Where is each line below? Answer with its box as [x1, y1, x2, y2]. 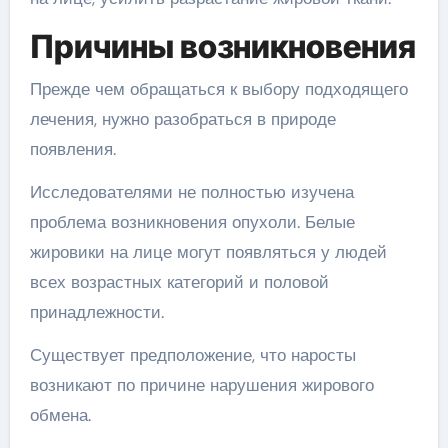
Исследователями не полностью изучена [29, 180, 354, 203]
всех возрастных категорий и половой [29, 270, 329, 293]
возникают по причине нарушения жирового [29, 373, 374, 396]
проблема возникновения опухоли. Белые [29, 210, 355, 233]
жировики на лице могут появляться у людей [29, 240, 387, 263]
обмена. [29, 403, 91, 426]
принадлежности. [29, 300, 164, 323]
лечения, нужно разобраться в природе [29, 107, 336, 130]
